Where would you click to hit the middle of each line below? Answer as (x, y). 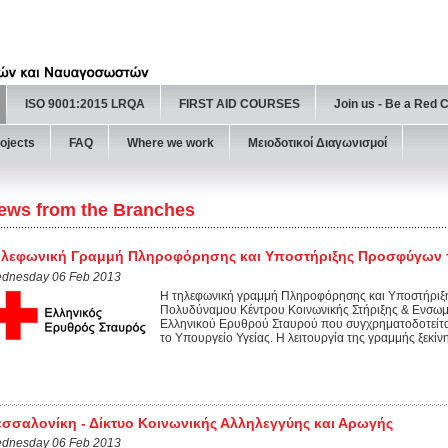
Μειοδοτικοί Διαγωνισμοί (317, 143)
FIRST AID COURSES (239, 104)
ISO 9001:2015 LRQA (85, 104)
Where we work (170, 143)
